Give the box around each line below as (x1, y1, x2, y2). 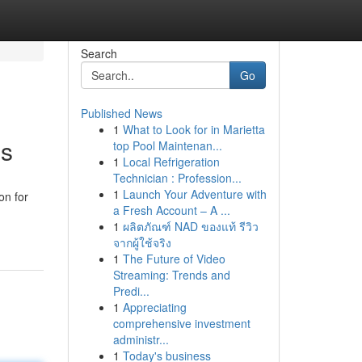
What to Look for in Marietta (122, 121, 265, 137)
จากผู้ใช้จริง (112, 234, 171, 250)
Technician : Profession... (112, 170, 242, 186)
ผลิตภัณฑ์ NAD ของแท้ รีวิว (122, 218, 259, 234)
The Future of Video (122, 250, 225, 267)
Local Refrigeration (122, 154, 220, 170)
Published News (80, 105, 162, 121)
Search (80, 45, 117, 61)
